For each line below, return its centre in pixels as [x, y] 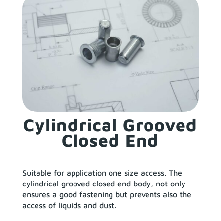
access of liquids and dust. [69, 205]
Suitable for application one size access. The [102, 172]
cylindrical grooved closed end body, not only [104, 183]
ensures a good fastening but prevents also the [107, 194]
